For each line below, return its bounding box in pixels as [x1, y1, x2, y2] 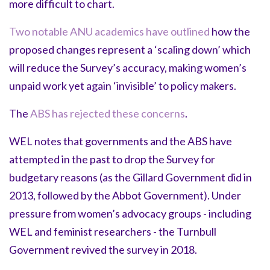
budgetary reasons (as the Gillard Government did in [9, 170, 252, 184]
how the [210, 24, 250, 38]
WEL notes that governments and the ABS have [9, 134, 232, 148]
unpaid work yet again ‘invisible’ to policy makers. [9, 78, 236, 92]
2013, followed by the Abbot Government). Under [9, 188, 241, 202]
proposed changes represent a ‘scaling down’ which [9, 42, 251, 56]
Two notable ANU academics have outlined [9, 24, 210, 38]
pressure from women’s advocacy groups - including [9, 206, 251, 220]
